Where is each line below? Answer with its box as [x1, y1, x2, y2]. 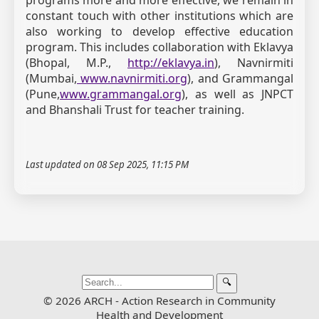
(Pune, [26, 85, 60, 102]
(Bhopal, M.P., [26, 54, 127, 70]
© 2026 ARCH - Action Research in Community [43, 293, 276, 308]
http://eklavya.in [127, 54, 214, 70]
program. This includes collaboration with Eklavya [26, 38, 293, 55]
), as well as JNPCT [182, 85, 293, 102]
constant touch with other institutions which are [26, 7, 293, 23]
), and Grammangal [187, 70, 294, 86]
